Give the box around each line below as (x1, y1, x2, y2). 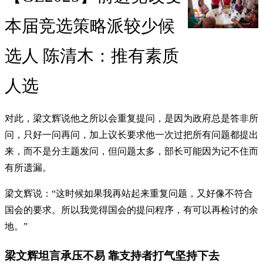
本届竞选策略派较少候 (5, 16, 175, 35)
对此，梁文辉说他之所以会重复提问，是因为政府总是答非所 (5, 113, 258, 123)
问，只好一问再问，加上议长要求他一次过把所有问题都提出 (5, 129, 258, 140)
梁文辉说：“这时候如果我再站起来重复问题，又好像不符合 (5, 188, 253, 198)
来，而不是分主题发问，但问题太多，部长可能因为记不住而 (5, 146, 258, 156)
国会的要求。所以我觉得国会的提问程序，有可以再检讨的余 (5, 204, 258, 215)
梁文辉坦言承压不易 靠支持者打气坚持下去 (5, 249, 220, 262)
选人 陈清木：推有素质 (5, 46, 179, 65)
